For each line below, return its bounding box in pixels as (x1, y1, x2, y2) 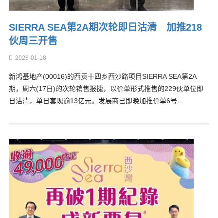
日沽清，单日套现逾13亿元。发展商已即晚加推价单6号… (8, 97, 184, 105)
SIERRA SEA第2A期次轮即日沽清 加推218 (8, 22, 202, 33)
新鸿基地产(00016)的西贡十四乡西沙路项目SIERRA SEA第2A (8, 73, 197, 80)
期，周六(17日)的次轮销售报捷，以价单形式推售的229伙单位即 (8, 85, 203, 92)
